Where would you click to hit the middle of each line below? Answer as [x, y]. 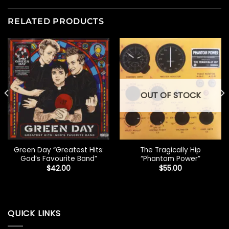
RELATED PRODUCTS [56, 21]
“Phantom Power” [170, 159]
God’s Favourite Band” [59, 159]
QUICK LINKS [34, 214]
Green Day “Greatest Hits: [59, 150]
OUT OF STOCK [170, 95]
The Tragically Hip [170, 150]
